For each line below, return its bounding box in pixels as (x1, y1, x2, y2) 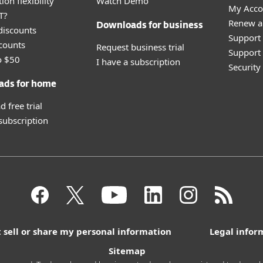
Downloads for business (96, 21, 203, 30)
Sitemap (109, 245, 146, 257)
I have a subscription (96, 56, 180, 68)
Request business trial (96, 41, 184, 53)
